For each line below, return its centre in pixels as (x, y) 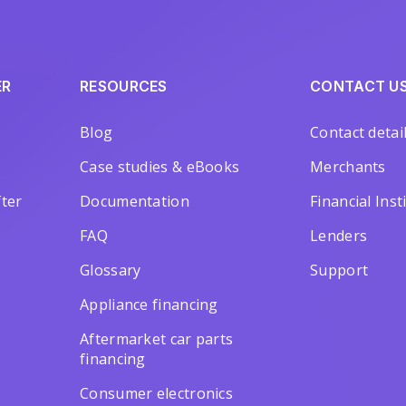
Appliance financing (149, 304)
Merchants (348, 167)
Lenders (339, 236)
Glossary (111, 270)
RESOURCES (124, 86)
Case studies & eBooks (160, 167)
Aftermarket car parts (157, 339)
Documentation (135, 201)
